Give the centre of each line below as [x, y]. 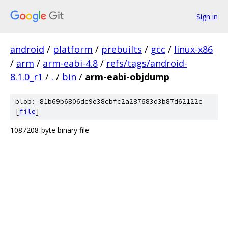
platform [73, 49]
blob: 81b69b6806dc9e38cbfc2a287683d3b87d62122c [109, 102]
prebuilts [122, 49]
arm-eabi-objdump [127, 77]
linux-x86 [193, 49]
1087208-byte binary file [50, 130]
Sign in [207, 16]
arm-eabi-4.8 [70, 63]
